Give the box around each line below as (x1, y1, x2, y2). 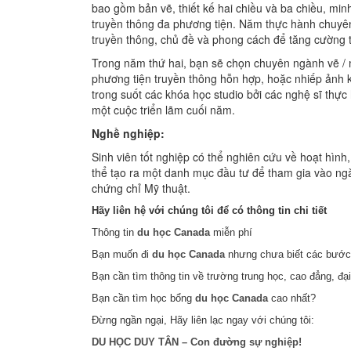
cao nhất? (268, 292, 316, 304)
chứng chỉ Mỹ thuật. (92, 180, 190, 196)
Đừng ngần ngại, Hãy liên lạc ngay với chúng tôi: (92, 314, 314, 326)
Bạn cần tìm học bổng (92, 292, 195, 304)
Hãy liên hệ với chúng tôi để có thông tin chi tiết (92, 204, 327, 216)
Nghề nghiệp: (92, 125, 165, 141)
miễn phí (210, 226, 252, 238)
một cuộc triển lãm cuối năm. (92, 102, 235, 118)
